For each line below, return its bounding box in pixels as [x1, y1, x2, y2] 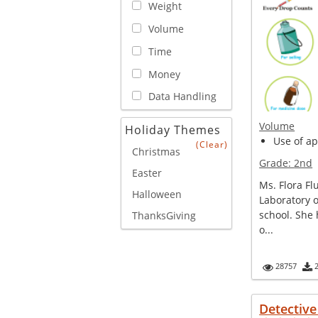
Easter [132, 166, 162, 180]
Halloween [132, 187, 182, 202]
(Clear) [196, 138, 229, 151]
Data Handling [148, 89, 216, 104]
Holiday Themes [125, 122, 221, 138]
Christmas [132, 145, 180, 159]
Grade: [259, 156, 295, 170]
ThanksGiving [132, 209, 196, 223]
